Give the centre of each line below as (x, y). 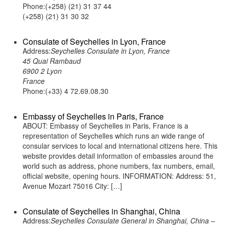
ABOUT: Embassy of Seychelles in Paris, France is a (105, 126)
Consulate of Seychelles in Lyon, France (94, 41)
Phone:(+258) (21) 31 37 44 (67, 6)
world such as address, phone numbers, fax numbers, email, (119, 166)
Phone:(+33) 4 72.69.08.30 (66, 91)
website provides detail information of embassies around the (118, 156)
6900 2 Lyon (42, 71)
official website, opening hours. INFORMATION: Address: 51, (119, 176)
